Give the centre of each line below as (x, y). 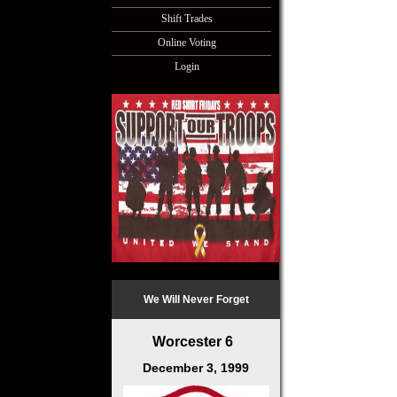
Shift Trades (187, 19)
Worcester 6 (196, 342)
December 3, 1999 (196, 368)
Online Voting (187, 43)
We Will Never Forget (196, 300)
